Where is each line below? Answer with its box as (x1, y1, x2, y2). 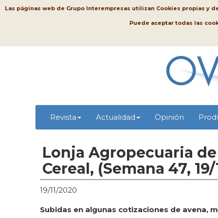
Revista (50, 112, 76, 122)
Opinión (155, 112, 184, 122)
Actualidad (96, 112, 135, 122)
